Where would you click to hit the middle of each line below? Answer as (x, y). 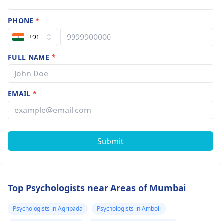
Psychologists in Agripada (48, 208)
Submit (110, 141)
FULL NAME (30, 57)
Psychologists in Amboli (129, 208)
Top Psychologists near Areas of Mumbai (97, 188)
